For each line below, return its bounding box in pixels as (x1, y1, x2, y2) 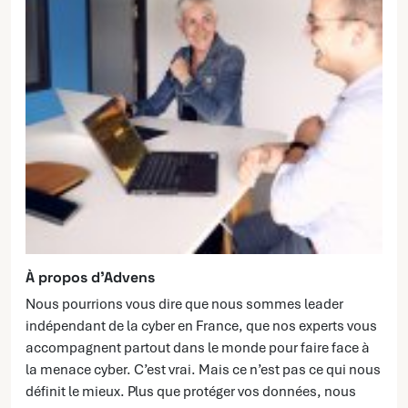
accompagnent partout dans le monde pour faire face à (25, 338, 370, 357)
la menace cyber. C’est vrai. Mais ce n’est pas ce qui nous (25, 360, 381, 379)
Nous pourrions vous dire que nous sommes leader (25, 294, 343, 313)
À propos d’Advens (25, 267, 155, 287)
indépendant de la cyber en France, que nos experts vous (25, 316, 377, 335)
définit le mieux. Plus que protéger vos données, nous (25, 382, 356, 401)
